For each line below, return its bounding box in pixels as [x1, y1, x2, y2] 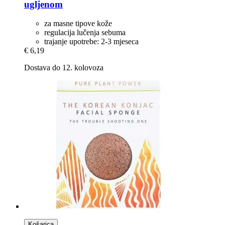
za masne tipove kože [44, 19, 112, 28]
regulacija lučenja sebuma [44, 28, 126, 37]
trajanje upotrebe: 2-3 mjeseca [44, 37, 139, 46]
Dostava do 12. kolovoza [24, 63, 103, 72]
